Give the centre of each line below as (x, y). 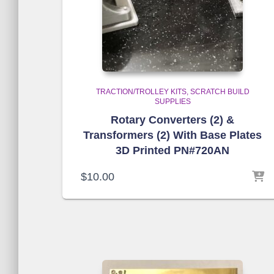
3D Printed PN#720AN (172, 150)
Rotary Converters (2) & (172, 120)
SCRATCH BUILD (220, 92)
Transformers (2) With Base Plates (172, 135)
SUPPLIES (172, 102)
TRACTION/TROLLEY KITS (141, 92)
